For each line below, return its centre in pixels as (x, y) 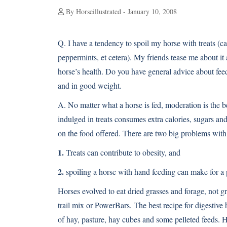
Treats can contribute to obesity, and (122, 152)
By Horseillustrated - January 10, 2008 (120, 11)
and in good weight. (90, 85)
